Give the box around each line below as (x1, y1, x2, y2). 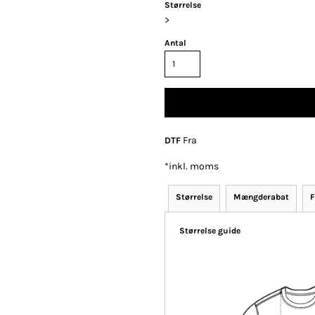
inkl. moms (169, 160, 219, 173)
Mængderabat (233, 192, 289, 202)
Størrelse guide (179, 226, 240, 236)
